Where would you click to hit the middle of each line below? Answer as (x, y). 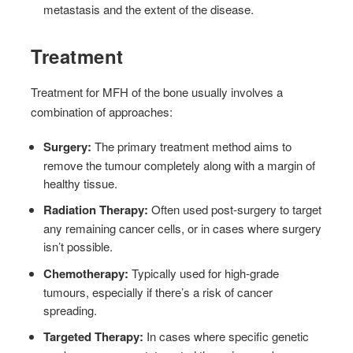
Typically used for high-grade (204, 273)
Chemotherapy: (86, 273)
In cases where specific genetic (227, 336)
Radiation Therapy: (96, 210)
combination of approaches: (102, 111)
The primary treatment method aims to (192, 146)
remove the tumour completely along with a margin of (180, 165)
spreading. (71, 310)
